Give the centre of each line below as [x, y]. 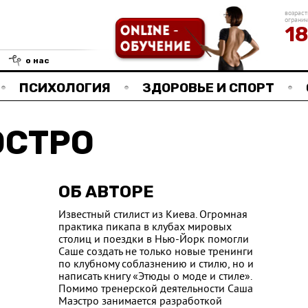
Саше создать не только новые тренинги [156, 252]
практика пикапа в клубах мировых [145, 228]
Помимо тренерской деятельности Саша [156, 289]
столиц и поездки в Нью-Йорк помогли [154, 240]
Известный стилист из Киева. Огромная [153, 215]
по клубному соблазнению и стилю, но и [156, 265]
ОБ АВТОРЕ [106, 192]
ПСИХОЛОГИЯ [65, 87]
